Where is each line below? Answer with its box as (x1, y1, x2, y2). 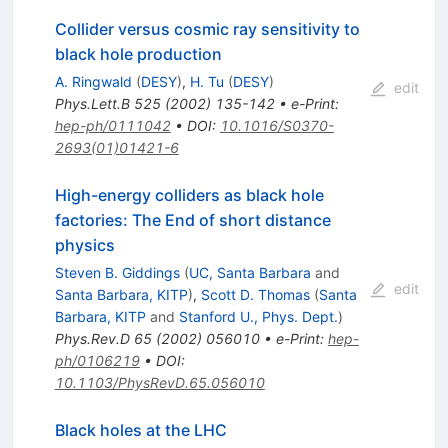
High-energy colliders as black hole (54, 185, 324, 206)
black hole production (54, 44, 222, 65)
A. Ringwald (54, 73, 132, 91)
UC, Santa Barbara (188, 264, 311, 282)
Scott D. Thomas (200, 286, 310, 304)
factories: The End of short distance (54, 210, 331, 231)
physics (54, 235, 115, 256)
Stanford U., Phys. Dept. (178, 308, 338, 326)
